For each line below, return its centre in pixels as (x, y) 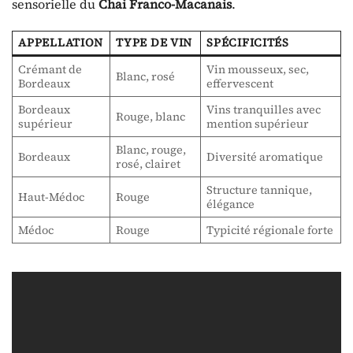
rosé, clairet (149, 163)
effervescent (240, 83)
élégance (231, 204)
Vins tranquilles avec (264, 109)
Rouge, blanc (151, 116)
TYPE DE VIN (154, 42)
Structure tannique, (260, 190)
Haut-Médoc (52, 197)
